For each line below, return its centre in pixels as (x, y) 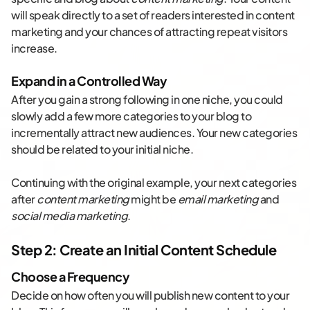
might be (153, 199)
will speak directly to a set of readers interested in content (153, 15)
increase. (34, 48)
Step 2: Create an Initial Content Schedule (144, 250)
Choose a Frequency (70, 277)
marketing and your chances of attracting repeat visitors (149, 32)
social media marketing (69, 216)
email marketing (218, 199)
